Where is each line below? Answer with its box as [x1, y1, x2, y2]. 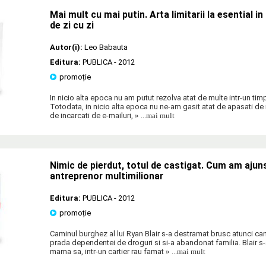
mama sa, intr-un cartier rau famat [50, 246, 164, 256]
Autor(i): [50, 42, 83, 52]
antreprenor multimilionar [50, 170, 163, 182]
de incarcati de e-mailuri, [50, 110, 133, 120]
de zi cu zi [50, 20, 94, 31]
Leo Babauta [84, 42, 128, 52]
